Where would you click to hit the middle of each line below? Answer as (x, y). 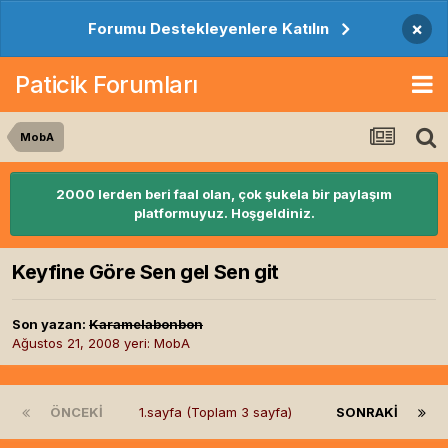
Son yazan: (50, 324)
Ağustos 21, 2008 (66, 343)
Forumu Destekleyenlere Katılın (208, 28)
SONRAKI (367, 412)
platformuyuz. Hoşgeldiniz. (224, 213)
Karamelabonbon (146, 324)
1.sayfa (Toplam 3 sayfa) (219, 412)
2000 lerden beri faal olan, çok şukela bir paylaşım (224, 194)
